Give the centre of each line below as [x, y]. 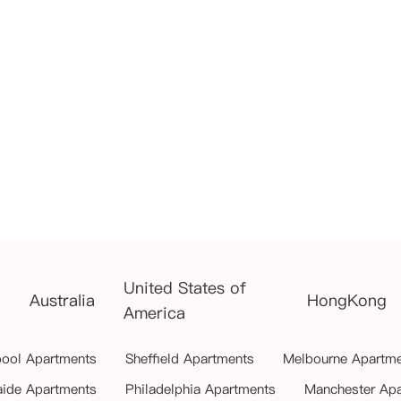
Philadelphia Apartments [200, 389]
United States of [184, 288]
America [154, 313]
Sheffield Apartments [190, 358]
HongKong [346, 300]
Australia [62, 300]
